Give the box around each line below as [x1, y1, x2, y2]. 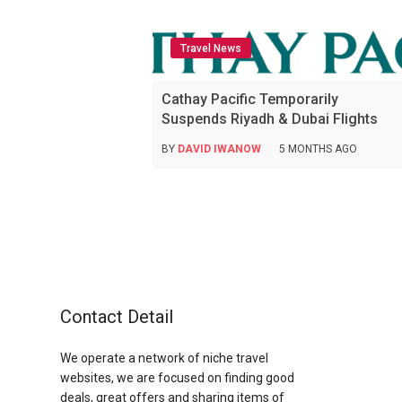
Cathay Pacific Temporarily [162, 91, 339, 109]
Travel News [180, 42, 242, 56]
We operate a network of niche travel [60, 351, 268, 366]
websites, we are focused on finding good [60, 371, 294, 386]
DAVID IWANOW [178, 143, 262, 156]
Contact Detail [60, 306, 173, 328]
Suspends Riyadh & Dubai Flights [162, 110, 379, 128]
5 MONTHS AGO [279, 143, 358, 156]
